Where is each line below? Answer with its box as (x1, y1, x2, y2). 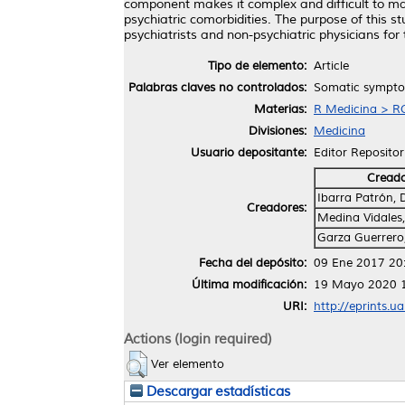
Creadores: (247, 200, 306, 215)
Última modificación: (192, 277, 306, 292)
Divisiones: (249, 123, 306, 138)
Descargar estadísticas (143, 382, 290, 400)
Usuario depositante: (191, 145, 306, 160)
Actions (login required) (124, 329, 272, 348)
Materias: (254, 101, 306, 117)
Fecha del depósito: (199, 255, 306, 270)
